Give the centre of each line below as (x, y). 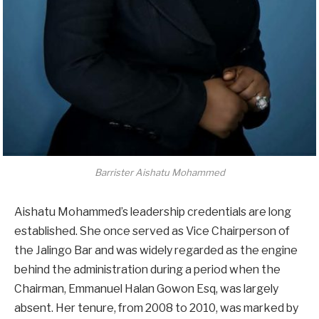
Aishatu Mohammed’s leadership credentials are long (153, 212)
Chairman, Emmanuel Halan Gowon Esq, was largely (146, 289)
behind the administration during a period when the (147, 270)
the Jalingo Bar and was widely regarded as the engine (156, 251)
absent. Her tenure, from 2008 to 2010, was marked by (156, 308)
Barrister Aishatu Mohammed (159, 172)
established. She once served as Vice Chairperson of (152, 231)
